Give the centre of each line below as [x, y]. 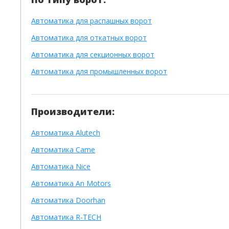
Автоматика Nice [61, 166]
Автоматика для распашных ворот [91, 21]
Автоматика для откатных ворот [89, 38]
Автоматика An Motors [71, 183]
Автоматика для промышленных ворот [99, 71]
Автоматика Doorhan [68, 200]
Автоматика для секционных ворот [93, 54]
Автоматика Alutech [66, 133]
